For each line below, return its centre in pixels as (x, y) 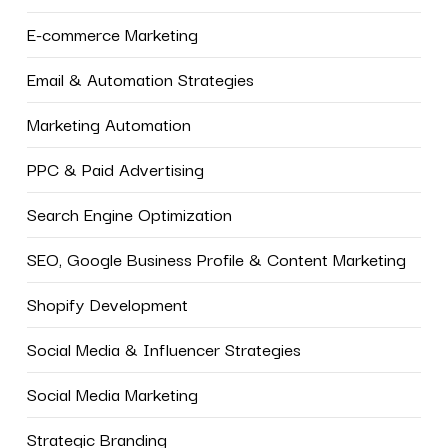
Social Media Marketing (112, 393)
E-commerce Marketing (112, 33)
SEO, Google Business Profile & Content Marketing (216, 258)
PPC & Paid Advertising (115, 168)
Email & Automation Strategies (140, 78)
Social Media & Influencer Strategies (163, 348)
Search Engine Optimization (129, 213)
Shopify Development (107, 303)
